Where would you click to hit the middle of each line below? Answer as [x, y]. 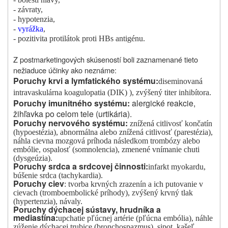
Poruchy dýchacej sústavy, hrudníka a [87, 210]
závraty [29, 10]
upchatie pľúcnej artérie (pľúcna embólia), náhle [135, 218]
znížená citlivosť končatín [171, 124]
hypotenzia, [36, 19]
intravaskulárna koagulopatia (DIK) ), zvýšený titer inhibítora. [112, 93]
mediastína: [36, 218]
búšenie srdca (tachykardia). [58, 176]
